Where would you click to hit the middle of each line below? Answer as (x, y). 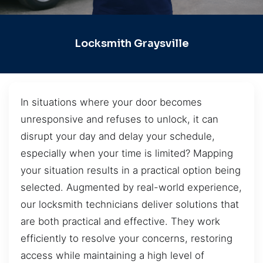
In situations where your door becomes (111, 102)
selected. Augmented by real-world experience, (131, 187)
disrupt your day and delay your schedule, (118, 136)
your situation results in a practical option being (131, 170)
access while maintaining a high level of (112, 255)
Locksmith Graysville (131, 44)
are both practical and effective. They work (120, 221)
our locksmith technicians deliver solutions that (130, 204)
